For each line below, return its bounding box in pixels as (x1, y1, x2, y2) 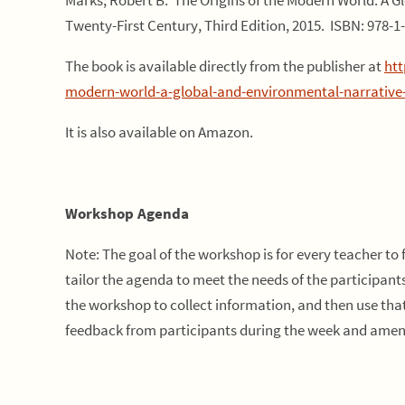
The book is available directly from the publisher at (65, 56, 384, 76)
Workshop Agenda (65, 203, 189, 223)
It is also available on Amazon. (65, 122, 253, 142)
